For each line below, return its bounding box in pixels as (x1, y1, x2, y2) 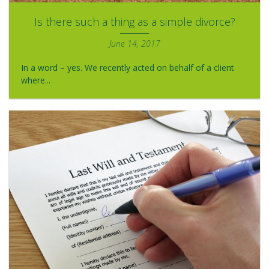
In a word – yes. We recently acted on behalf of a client (21, 61, 234, 73)
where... (21, 74, 50, 86)
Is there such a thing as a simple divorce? (34, 14, 235, 29)
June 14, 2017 (109, 37, 160, 49)
